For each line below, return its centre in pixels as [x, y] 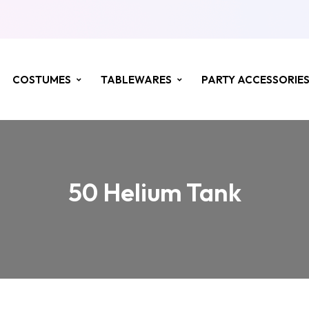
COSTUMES [42, 79]
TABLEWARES [137, 79]
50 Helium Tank [154, 192]
